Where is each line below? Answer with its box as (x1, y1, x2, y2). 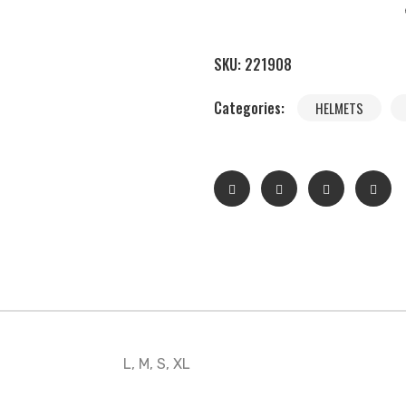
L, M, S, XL (123, 355, 190, 372)
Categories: (214, 97, 288, 119)
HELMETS (315, 98, 363, 118)
